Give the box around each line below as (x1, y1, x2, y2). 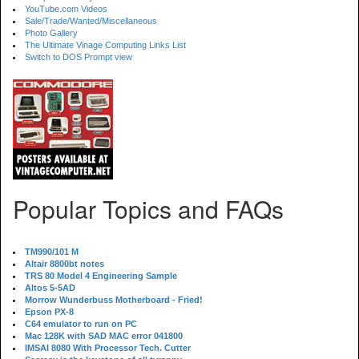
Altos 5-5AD (25, 283, 75, 292)
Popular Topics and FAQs (13, 192, 284, 226)
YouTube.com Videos (25, 4, 107, 14)
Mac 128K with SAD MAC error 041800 (25, 331, 183, 341)
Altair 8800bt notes (25, 259, 104, 268)
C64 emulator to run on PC (25, 319, 137, 329)
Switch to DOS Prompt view (25, 52, 132, 62)
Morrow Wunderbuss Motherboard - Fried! (25, 295, 203, 305)
